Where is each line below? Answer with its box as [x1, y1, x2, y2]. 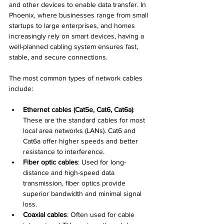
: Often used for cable [67, 210, 136, 219]
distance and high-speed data [23, 168, 116, 177]
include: [9, 84, 33, 93]
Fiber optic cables [23, 158, 78, 166]
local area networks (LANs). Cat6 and [23, 126, 137, 135]
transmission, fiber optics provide [23, 179, 127, 187]
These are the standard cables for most [23, 116, 147, 124]
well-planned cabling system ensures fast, [9, 42, 140, 51]
